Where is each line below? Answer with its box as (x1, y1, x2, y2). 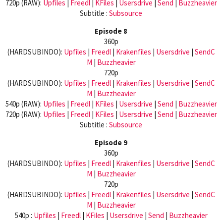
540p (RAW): (5, 99, 43, 109)
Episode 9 (95, 137, 127, 147)
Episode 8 (95, 26, 127, 36)
